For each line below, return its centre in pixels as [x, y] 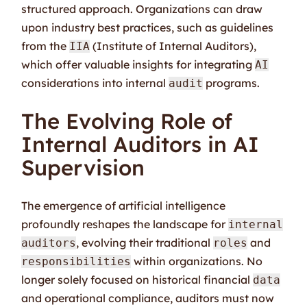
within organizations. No [197, 261]
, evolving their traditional [145, 242]
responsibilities [76, 261]
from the [46, 46]
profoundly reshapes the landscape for [125, 224]
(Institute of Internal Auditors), [173, 46]
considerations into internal [95, 83]
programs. [232, 83]
